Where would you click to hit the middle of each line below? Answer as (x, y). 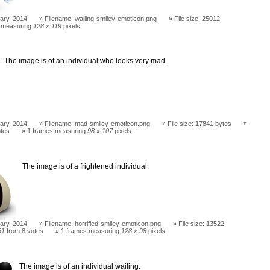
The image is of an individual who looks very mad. (86, 61)
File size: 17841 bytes (200, 124)
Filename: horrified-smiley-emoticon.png (103, 224)
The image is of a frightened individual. (86, 166)
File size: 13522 (202, 224)
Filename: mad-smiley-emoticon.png (98, 124)
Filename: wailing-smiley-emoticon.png (101, 18)
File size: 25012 (197, 18)
